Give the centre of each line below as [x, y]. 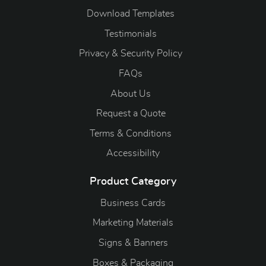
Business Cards [133, 203]
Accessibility [133, 153]
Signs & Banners [133, 243]
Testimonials [131, 34]
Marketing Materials [133, 223]
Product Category [133, 182]
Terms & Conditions [131, 133]
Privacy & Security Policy [131, 54]
